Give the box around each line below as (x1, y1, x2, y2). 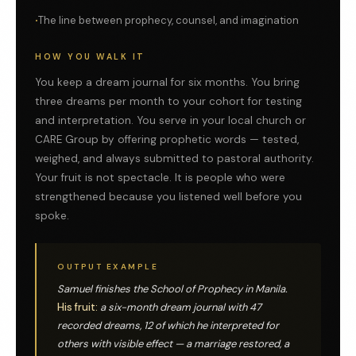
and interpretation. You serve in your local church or (35, 114, 306, 128)
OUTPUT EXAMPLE (57, 261, 158, 273)
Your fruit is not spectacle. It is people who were (35, 171, 285, 185)
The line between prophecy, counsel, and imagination (38, 14, 299, 28)
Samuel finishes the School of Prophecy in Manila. (57, 282, 288, 296)
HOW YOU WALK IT (35, 52, 145, 63)
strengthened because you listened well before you (35, 190, 302, 204)
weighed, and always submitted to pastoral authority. (35, 152, 314, 166)
